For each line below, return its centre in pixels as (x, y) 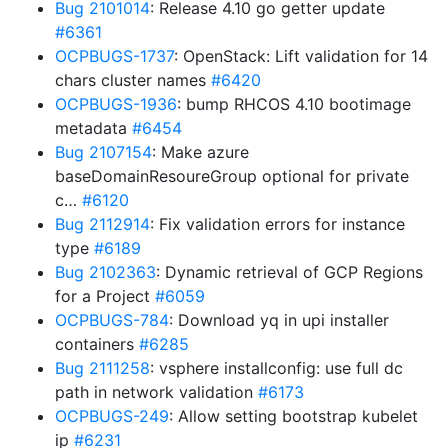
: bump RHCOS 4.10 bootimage (294, 104)
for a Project (105, 296)
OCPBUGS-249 (112, 416)
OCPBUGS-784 (112, 320)
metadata (93, 128)
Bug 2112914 (102, 224)
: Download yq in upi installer (279, 320)
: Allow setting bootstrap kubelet (293, 416)
